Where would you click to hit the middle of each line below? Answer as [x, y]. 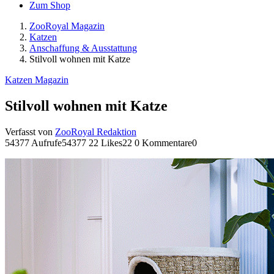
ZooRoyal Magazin [67, 26]
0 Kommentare [163, 143]
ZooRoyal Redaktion [96, 131]
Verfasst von [30, 131]
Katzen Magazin [37, 80]
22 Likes [106, 143]
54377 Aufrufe [33, 143]
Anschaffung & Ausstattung [83, 48]
